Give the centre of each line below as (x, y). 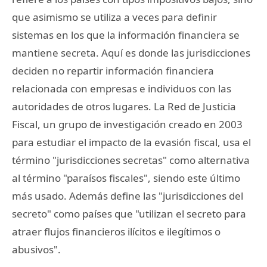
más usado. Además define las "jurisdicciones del (128, 195)
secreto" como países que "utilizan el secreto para (129, 213)
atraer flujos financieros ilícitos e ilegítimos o (116, 231)
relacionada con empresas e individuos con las (122, 88)
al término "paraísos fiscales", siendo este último (126, 178)
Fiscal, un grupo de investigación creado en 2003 (127, 124)
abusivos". (36, 249)
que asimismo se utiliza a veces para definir (114, 17)
